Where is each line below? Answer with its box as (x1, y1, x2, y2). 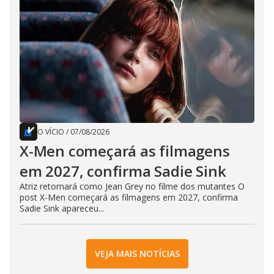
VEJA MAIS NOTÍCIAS (94, 248, 180, 260)
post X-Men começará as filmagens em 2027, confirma (20, 191, 238, 203)
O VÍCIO (37, 126, 64, 137)
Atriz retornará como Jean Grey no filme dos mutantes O (20, 180, 245, 192)
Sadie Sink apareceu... (20, 202, 104, 214)
